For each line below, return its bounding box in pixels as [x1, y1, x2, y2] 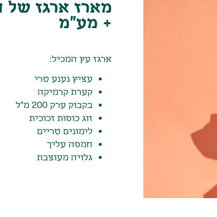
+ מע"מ [59, 10, 112, 32]
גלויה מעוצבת [37, 151, 93, 163]
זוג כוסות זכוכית [29, 111, 93, 124]
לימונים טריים [37, 124, 93, 137]
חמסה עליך [47, 138, 93, 150]
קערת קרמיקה [37, 85, 93, 97]
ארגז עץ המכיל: [49, 52, 112, 64]
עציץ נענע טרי [34, 72, 93, 84]
